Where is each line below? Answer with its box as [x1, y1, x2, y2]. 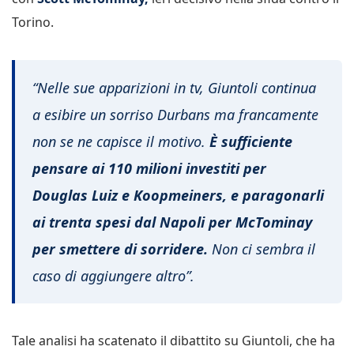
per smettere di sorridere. [32, 239, 208, 258]
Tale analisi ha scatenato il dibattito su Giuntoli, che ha [12, 331, 335, 349]
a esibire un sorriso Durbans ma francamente [32, 104, 318, 124]
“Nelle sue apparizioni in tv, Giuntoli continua [32, 77, 316, 97]
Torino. [12, 13, 54, 32]
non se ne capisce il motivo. [32, 131, 209, 151]
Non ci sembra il [208, 239, 315, 258]
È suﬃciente [209, 131, 292, 151]
